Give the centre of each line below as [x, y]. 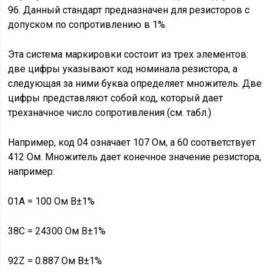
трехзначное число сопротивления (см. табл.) [110, 113]
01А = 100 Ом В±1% [52, 201]
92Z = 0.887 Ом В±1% [55, 261]
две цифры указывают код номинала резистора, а [123, 69]
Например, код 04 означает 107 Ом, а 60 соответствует [132, 142]
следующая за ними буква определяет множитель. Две [135, 83]
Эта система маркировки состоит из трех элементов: [128, 54]
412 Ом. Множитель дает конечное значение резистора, [135, 157]
